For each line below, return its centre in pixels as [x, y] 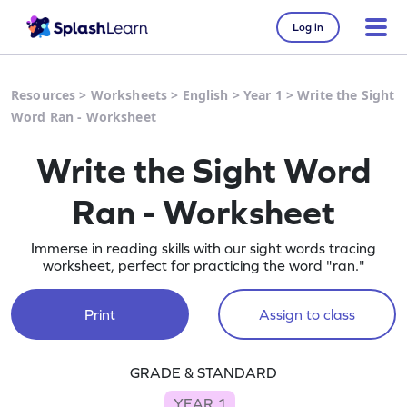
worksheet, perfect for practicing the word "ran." [203, 265]
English [205, 95]
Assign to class [307, 314]
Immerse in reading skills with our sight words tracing [203, 248]
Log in [308, 27]
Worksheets [129, 95]
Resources [44, 95]
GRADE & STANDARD [203, 372]
